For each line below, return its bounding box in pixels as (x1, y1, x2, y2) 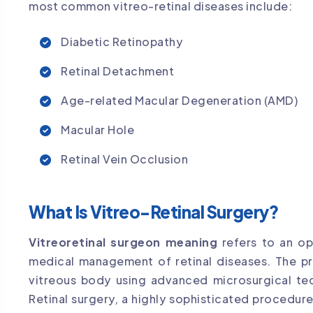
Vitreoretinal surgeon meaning (29, 235, 217, 250)
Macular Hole (61, 122, 134, 138)
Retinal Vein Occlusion (61, 152, 188, 167)
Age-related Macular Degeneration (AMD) (61, 93, 298, 108)
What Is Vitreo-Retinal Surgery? (29, 201, 279, 223)
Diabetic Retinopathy (61, 34, 182, 50)
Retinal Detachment (61, 64, 174, 79)
